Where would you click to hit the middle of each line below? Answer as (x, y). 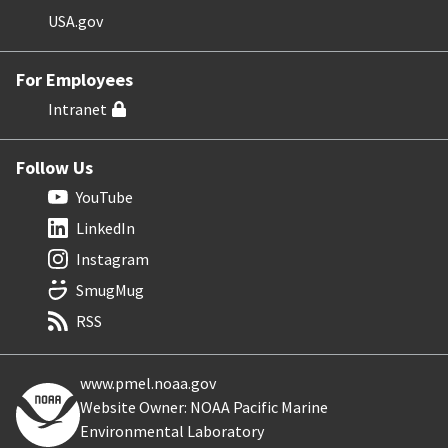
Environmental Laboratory (172, 430)
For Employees (74, 79)
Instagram (112, 258)
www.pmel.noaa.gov (148, 382)
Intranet (77, 108)
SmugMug (110, 289)
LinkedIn (105, 227)
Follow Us (54, 167)
